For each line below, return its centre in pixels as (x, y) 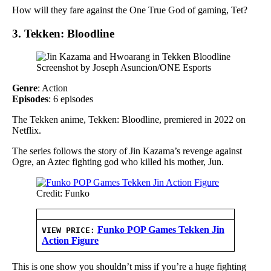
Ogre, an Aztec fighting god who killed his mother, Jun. (118, 162)
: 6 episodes (71, 99)
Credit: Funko (63, 194)
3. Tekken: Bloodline (63, 33)
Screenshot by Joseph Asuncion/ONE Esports (124, 68)
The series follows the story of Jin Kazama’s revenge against (127, 151)
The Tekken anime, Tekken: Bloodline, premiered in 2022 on (129, 120)
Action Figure (70, 241)
